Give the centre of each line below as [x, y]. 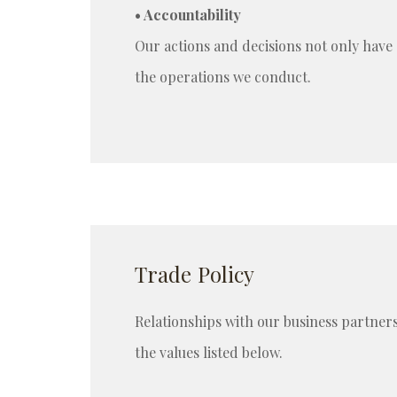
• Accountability [188, 15]
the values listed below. [209, 352]
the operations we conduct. [223, 77]
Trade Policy [195, 274]
